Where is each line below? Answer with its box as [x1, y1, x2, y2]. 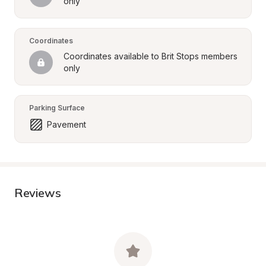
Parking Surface [29, 103, 85, 112]
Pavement [47, 119, 86, 129]
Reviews [14, 185, 61, 200]
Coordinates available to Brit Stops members [64, 51, 237, 61]
